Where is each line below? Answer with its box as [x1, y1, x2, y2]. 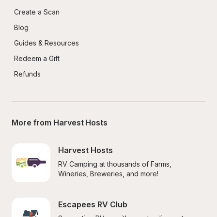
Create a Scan [14, 8, 60, 16]
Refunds [14, 70, 41, 78]
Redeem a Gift [14, 54, 60, 62]
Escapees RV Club [58, 200, 127, 209]
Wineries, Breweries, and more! [58, 170, 158, 178]
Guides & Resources [14, 39, 79, 47]
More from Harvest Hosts [12, 118, 108, 127]
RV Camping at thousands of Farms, [58, 160, 171, 168]
